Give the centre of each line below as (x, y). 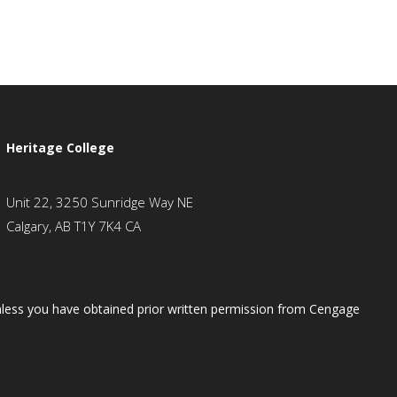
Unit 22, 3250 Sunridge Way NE (99, 202)
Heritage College (60, 148)
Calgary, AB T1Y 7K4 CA (73, 226)
